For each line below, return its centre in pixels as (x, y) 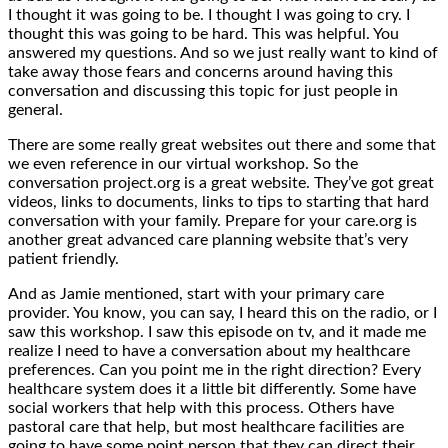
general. (35, 109)
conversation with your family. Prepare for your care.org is (212, 220)
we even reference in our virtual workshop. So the (183, 163)
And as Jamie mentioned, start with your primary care (196, 293)
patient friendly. (63, 258)
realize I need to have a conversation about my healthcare (209, 350)
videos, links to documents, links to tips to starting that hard (218, 201)
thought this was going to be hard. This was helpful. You (203, 33)
